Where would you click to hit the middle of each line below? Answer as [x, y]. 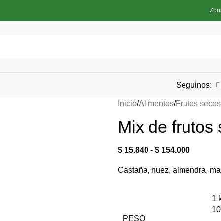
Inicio [127, 103]
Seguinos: [194, 85]
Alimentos [156, 103]
